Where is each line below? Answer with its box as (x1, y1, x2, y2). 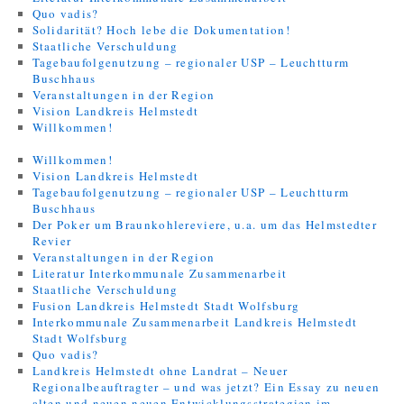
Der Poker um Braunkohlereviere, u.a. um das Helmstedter (32, 216, 378, 233)
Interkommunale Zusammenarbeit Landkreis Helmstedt (32, 314, 358, 330)
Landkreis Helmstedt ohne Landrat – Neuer (32, 363, 289, 379)
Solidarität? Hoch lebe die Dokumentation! (32, 22, 290, 38)
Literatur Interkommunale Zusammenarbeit (32, 265, 288, 281)
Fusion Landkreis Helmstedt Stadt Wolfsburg (32, 298, 300, 314)
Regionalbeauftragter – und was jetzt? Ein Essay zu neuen (32, 379, 381, 395)
